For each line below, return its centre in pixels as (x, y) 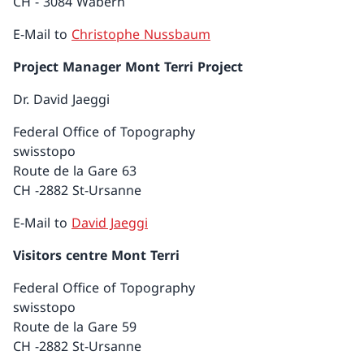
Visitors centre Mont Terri (98, 255)
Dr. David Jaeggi (61, 99)
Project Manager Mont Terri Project (128, 67)
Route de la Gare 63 (75, 171)
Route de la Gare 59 (75, 327)
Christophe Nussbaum (141, 34)
